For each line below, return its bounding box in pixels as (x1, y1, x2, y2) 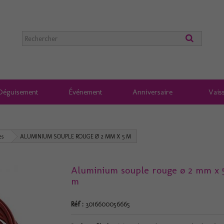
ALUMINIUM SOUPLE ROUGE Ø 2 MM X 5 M (20, 132, 131, 140)
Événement (68, 87, 102, 96)
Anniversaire (132, 87, 172, 96)
